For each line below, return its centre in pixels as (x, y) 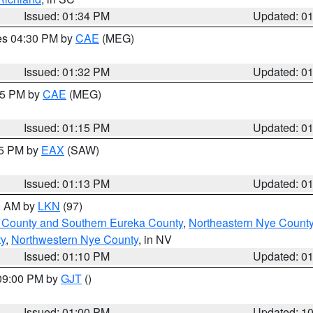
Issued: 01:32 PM (67, 72)
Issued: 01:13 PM (67, 183)
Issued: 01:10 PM (67, 256)
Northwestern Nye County (75, 239)
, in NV (155, 239)
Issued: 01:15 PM (67, 128)
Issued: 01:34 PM (67, 16)
